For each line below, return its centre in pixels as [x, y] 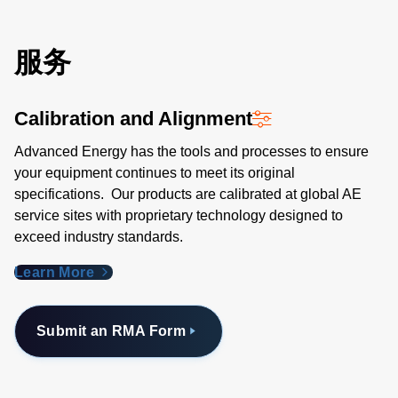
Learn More [56, 273]
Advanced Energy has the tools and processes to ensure [191, 152]
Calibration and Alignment [133, 119]
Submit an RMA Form [111, 331]
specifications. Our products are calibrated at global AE [188, 195]
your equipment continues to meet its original [155, 173]
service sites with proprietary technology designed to [179, 216]
